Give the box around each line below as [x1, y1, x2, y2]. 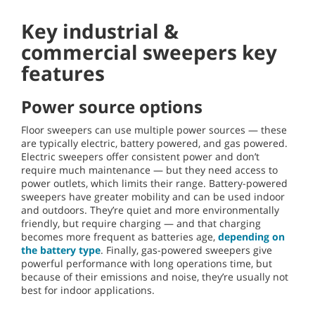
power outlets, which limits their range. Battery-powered [21, 176, 288, 191]
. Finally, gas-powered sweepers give [101, 243, 272, 257]
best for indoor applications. [21, 283, 155, 297]
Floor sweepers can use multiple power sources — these [21, 123, 287, 137]
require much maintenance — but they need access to [21, 163, 278, 177]
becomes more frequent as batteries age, [21, 230, 218, 244]
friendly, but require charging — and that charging [21, 217, 261, 231]
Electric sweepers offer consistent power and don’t [21, 150, 259, 164]
